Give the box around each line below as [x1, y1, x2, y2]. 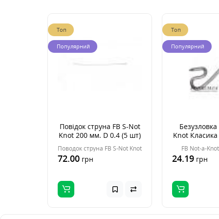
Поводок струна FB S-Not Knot [58, 144, 142, 153]
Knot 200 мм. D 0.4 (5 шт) [59, 131, 141, 140]
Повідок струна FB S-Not [59, 122, 140, 131]
